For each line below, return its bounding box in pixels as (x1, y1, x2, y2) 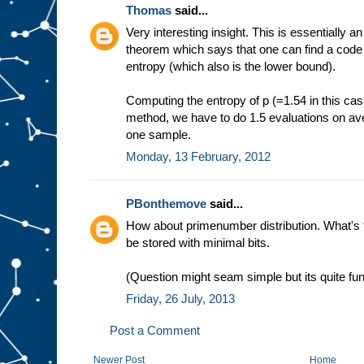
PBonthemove (126, 197, 206, 211)
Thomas (126, 3, 171, 18)
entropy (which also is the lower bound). (126, 59, 336, 74)
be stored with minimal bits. (126, 236, 270, 250)
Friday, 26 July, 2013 (126, 292, 235, 306)
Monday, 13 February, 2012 (126, 149, 271, 164)
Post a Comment (110, 323, 200, 338)
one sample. (126, 128, 191, 142)
